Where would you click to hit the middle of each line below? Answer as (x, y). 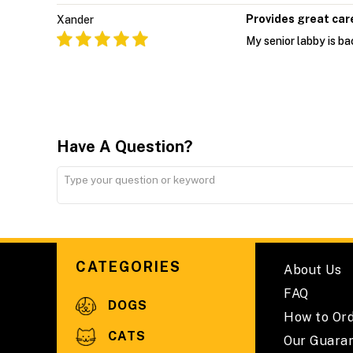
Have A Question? (124, 147)
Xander (75, 20)
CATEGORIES (128, 267)
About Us (312, 270)
